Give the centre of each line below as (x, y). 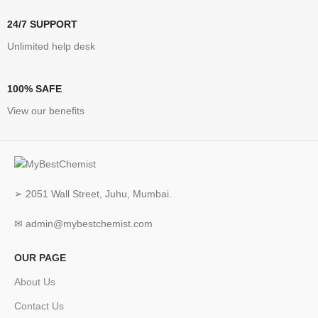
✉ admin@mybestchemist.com (83, 223)
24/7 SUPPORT (42, 24)
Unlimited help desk (51, 46)
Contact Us (39, 306)
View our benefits (46, 111)
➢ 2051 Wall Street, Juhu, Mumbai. (93, 193)
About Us (35, 281)
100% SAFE (34, 89)
